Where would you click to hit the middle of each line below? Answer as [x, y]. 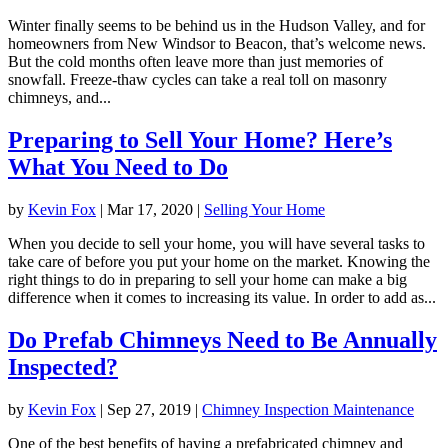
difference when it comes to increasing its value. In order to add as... [222, 298]
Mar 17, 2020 [150, 210]
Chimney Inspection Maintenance [308, 409]
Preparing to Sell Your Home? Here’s [200, 140]
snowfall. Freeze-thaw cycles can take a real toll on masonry [197, 80]
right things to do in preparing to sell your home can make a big [207, 280]
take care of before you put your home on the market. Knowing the [219, 262]
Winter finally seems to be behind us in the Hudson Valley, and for [216, 26]
